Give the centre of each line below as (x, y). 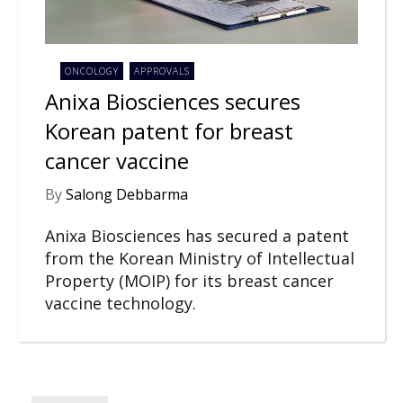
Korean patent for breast (169, 131)
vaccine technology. (121, 303)
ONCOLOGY (92, 71)
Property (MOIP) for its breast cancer (189, 280)
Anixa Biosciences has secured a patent (197, 235)
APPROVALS (161, 71)
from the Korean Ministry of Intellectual (200, 258)
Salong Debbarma (127, 194)
